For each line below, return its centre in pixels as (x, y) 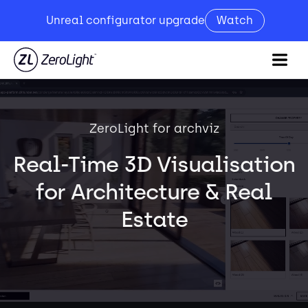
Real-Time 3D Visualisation (154, 164)
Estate (154, 219)
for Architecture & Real (154, 192)
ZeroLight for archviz (154, 129)
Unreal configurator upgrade (125, 20)
